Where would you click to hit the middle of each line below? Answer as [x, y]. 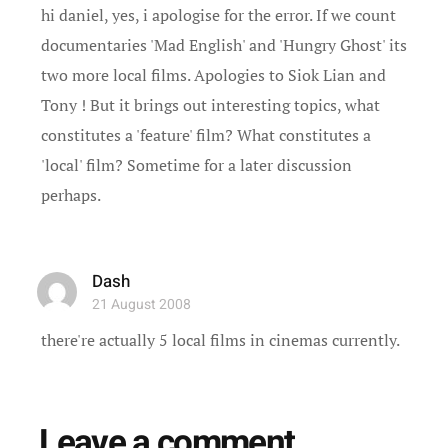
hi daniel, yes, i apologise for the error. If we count [219, 15]
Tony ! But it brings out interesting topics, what [211, 105]
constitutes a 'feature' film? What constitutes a [206, 135]
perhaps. [71, 195]
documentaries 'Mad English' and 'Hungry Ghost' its [224, 45]
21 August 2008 [142, 304]
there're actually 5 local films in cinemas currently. [221, 340]
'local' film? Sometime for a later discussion [197, 165]
